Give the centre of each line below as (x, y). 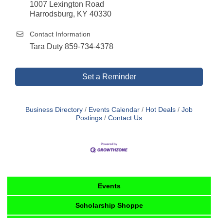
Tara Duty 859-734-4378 (72, 46)
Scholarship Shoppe (109, 206)
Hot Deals (161, 109)
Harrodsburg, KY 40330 (74, 14)
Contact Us (125, 118)
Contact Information (60, 34)
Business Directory (54, 109)
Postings (89, 118)
